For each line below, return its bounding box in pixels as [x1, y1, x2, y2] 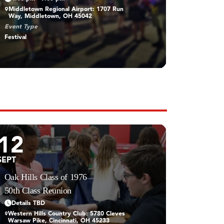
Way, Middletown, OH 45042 [8, 13, 92, 19]
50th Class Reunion [4, 185, 71, 195]
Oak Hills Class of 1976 [4, 171, 87, 182]
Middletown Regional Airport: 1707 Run [8, 6, 124, 12]
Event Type [4, 23, 37, 30]
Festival [4, 34, 26, 40]
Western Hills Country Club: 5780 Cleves [8, 210, 125, 217]
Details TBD [11, 200, 45, 206]
